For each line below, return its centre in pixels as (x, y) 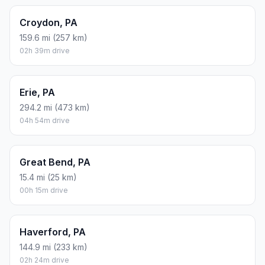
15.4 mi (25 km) (48, 177)
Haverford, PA (53, 232)
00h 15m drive (44, 190)
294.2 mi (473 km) (55, 108)
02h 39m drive (45, 51)
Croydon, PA (49, 23)
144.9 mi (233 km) (54, 247)
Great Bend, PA (55, 162)
